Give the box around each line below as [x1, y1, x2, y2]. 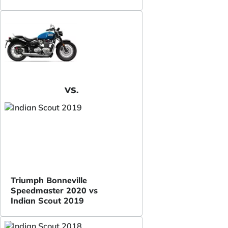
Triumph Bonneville [11, 175, 87, 185]
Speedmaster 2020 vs [11, 185, 98, 195]
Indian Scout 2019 [11, 195, 84, 206]
